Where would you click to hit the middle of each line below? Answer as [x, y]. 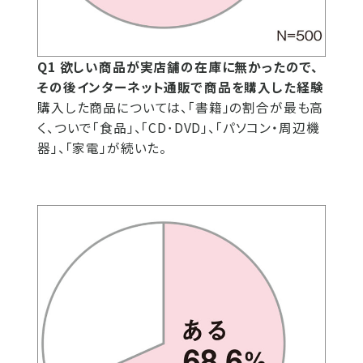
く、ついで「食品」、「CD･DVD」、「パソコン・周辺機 [179, 128]
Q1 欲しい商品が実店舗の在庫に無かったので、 [178, 67]
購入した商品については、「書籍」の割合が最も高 [181, 107]
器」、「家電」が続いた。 [102, 148]
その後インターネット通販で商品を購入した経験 [181, 87]
